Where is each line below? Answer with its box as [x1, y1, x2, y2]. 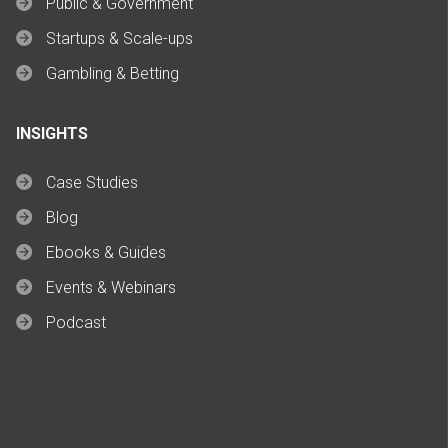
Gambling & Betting [46, 63, 179, 83]
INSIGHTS [16, 123, 88, 143]
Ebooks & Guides [46, 242, 166, 262]
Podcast [46, 312, 106, 332]
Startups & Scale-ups [46, 28, 193, 48]
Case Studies [46, 172, 138, 192]
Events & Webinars [46, 277, 176, 297]
